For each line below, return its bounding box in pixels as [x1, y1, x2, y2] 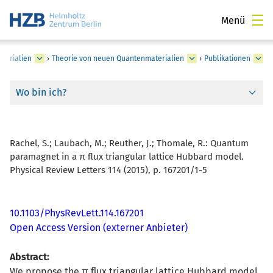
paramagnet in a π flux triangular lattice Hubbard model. [10, 151, 244, 162]
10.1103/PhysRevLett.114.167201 [10, 207, 144, 219]
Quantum [210, 138, 249, 149]
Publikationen [204, 54, 250, 63]
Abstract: [10, 251, 49, 263]
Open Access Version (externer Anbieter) [10, 222, 188, 233]
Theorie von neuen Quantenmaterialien [52, 54, 184, 63]
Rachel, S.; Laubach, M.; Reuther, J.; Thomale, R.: [10, 138, 210, 149]
